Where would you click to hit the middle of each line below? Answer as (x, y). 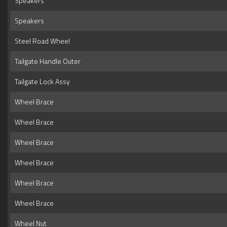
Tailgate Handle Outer (46, 61)
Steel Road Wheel (41, 41)
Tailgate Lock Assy (41, 82)
